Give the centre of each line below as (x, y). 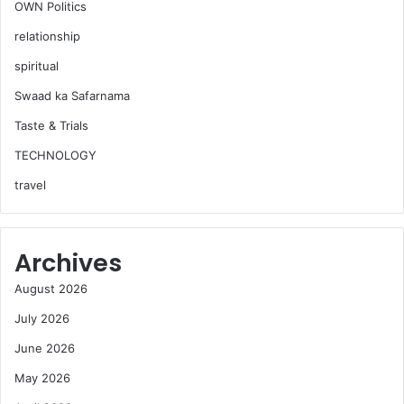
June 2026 (45, 348)
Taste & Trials (51, 125)
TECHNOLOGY (55, 155)
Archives (68, 262)
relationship (47, 36)
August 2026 (51, 288)
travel (30, 184)
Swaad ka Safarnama (72, 95)
